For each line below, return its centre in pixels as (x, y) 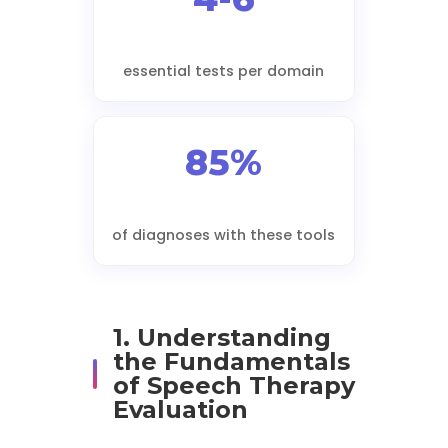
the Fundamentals (231, 362)
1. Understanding (221, 338)
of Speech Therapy (233, 386)
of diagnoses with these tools (224, 235)
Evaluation (180, 410)
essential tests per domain (224, 71)
